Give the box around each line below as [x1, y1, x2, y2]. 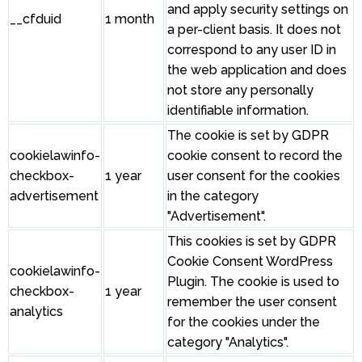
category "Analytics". [167, 335, 288, 351]
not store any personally [167, 82, 314, 99]
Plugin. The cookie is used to [167, 274, 339, 290]
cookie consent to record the [167, 148, 343, 164]
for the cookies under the [167, 314, 320, 330]
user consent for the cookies [167, 168, 340, 184]
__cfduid [10, 11, 61, 27]
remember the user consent [167, 294, 337, 310]
